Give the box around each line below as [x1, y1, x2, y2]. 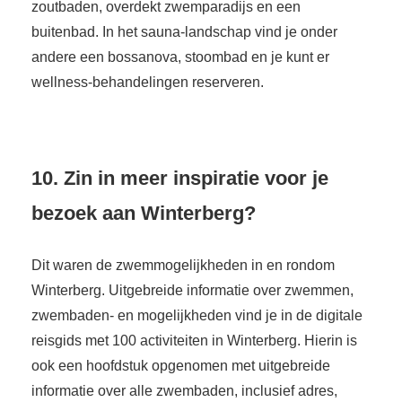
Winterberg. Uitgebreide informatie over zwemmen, [31, 283, 354, 299]
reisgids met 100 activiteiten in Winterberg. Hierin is [31, 333, 357, 349]
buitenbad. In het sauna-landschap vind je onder [31, 24, 337, 40]
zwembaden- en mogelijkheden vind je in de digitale [31, 308, 363, 324]
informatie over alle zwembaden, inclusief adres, [31, 383, 337, 399]
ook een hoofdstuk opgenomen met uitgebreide [31, 358, 330, 374]
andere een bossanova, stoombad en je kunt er [31, 49, 329, 66]
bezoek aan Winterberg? [31, 202, 256, 225]
